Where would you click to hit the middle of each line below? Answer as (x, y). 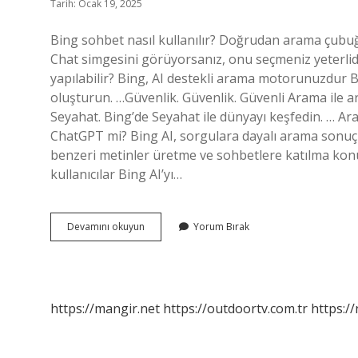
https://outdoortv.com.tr (235, 308)
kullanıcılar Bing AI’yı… (116, 174)
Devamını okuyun (106, 227)
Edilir (155, 283)
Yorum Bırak (221, 227)
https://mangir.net (105, 308)
